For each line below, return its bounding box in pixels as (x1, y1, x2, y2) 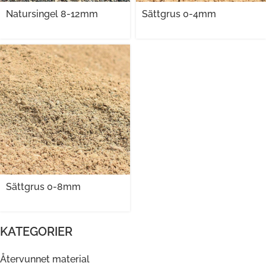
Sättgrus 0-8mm (6, 181, 81, 193)
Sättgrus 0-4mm (142, 8, 216, 20)
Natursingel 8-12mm (6, 8, 98, 20)
